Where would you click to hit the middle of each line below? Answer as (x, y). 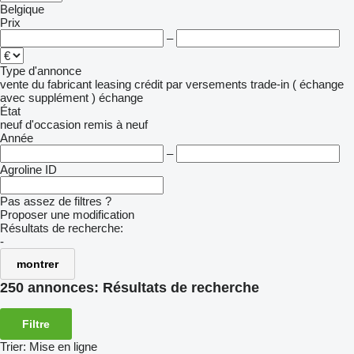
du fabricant (62, 84)
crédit (149, 84)
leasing (113, 84)
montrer (38, 264)
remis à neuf (116, 124)
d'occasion (53, 124)
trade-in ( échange (297, 84)
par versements (207, 84)
